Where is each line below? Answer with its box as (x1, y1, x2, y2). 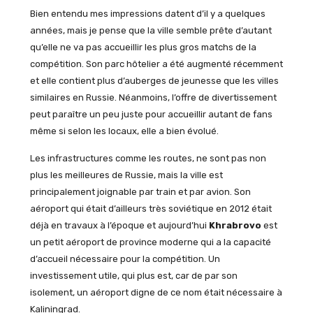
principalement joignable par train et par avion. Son (29, 186, 251, 197)
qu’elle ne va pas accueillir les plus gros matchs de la (29, 42, 256, 53)
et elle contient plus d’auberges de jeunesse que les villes (29, 75, 279, 87)
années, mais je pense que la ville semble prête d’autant (29, 25, 272, 36)
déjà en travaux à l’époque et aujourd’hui (29, 219, 209, 231)
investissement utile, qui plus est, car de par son (29, 270, 238, 281)
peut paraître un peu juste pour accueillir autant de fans (29, 109, 272, 120)
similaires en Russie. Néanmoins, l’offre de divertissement (29, 92, 277, 103)
